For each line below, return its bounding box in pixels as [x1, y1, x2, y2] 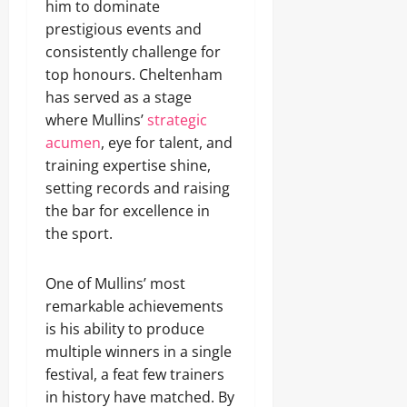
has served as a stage [45, 87, 192, 107]
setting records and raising [45, 178, 230, 198]
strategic [147, 110, 207, 130]
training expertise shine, [45, 155, 211, 175]
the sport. [45, 223, 113, 243]
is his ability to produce [45, 319, 204, 339]
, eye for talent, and [101, 133, 233, 153]
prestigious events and [45, 19, 202, 39]
